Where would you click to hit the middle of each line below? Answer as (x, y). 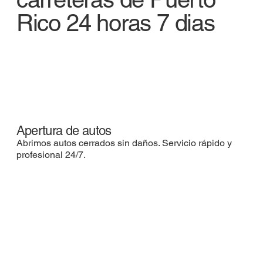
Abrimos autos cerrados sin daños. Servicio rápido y (124, 143)
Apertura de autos (64, 130)
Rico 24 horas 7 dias (115, 23)
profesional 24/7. (51, 154)
